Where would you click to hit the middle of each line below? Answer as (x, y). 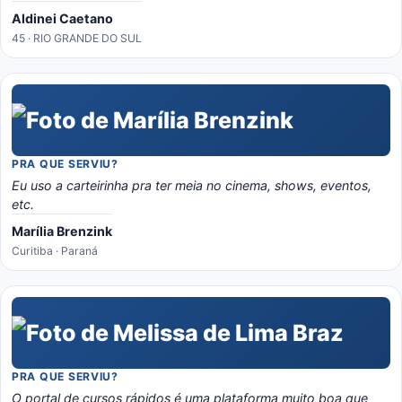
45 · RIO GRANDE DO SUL (77, 38)
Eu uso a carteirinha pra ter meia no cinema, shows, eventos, (192, 185)
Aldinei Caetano (62, 18)
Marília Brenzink (62, 231)
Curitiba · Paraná (55, 251)
